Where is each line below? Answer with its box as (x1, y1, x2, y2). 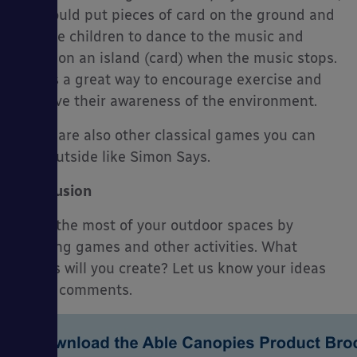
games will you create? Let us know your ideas (16, 260, 326, 278)
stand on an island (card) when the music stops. (16, 49, 337, 68)
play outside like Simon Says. (16, 148, 210, 167)
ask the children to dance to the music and (16, 28, 304, 46)
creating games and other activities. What (16, 238, 297, 257)
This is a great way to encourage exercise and (16, 71, 322, 89)
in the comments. (16, 281, 132, 300)
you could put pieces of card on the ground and (16, 6, 335, 25)
